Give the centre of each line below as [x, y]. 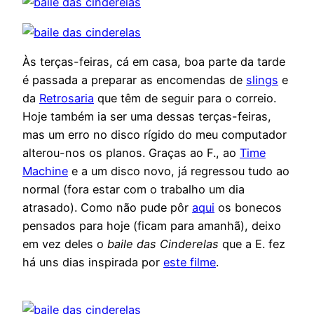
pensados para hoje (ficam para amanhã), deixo [152, 225]
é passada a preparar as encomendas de [134, 80]
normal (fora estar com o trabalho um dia [134, 189]
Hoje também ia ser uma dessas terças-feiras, [147, 116]
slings [262, 80]
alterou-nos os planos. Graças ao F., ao [131, 152]
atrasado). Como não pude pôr [107, 207]
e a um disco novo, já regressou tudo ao [179, 171]
